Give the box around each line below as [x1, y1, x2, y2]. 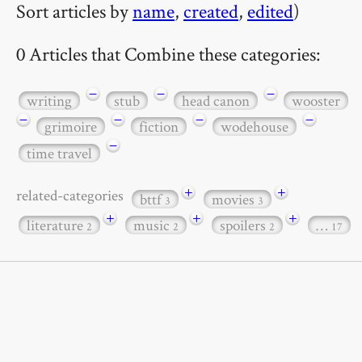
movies [212, 188, 258, 209]
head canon [182, 90, 250, 111]
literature [27, 215, 86, 236]
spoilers [220, 215, 269, 236]
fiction [139, 116, 179, 137]
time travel [27, 142, 92, 163]
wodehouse [221, 116, 288, 137]
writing [27, 90, 72, 111]
